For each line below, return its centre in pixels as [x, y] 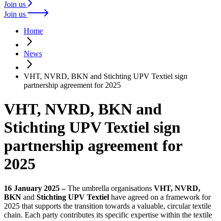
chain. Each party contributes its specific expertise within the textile [108, 215]
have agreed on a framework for [160, 197]
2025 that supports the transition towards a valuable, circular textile [108, 206]
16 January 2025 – [36, 188]
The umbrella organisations [111, 188]
